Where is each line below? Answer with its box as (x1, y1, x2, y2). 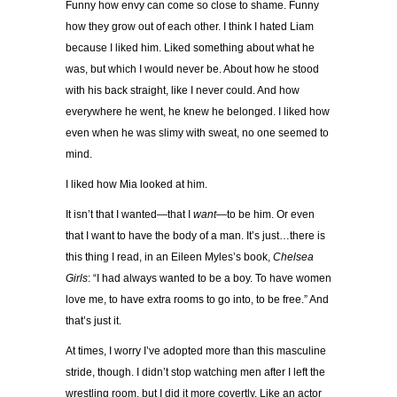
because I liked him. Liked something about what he (66, 42, 315, 55)
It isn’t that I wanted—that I (66, 208, 193, 222)
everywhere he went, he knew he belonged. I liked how (66, 105, 330, 119)
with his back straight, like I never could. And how (66, 84, 300, 97)
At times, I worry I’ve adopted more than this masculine (66, 345, 326, 358)
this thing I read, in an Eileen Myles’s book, (66, 251, 273, 264)
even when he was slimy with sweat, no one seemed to (66, 127, 329, 140)
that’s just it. (66, 315, 121, 328)
